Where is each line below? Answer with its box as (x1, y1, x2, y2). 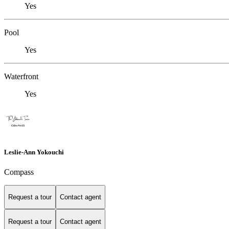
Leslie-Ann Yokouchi (4, 148, 64, 156)
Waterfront (4, 72, 38, 81)
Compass (4, 167, 34, 176)
